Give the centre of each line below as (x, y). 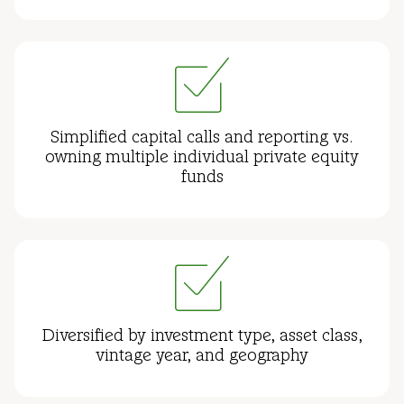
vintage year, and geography (202, 357)
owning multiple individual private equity (202, 159)
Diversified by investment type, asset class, (202, 337)
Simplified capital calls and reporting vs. (202, 139)
